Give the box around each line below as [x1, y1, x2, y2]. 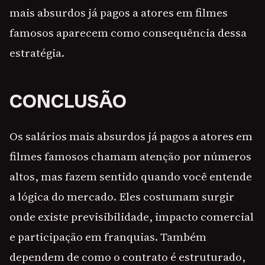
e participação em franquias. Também [9, 229, 206, 245]
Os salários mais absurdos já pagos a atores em [9, 128, 253, 144]
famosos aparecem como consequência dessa [9, 25, 247, 41]
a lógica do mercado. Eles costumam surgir [9, 189, 234, 205]
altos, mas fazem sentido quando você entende [9, 169, 252, 185]
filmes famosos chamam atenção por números [9, 148, 251, 164]
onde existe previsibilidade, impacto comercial [9, 209, 254, 225]
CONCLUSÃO [9, 90, 127, 113]
